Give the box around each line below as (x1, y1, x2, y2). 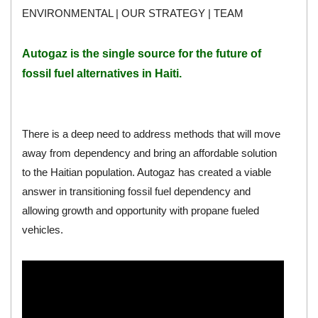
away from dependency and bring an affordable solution (22, 147, 278, 160)
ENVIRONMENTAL (22, 7, 114, 20)
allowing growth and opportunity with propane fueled (22, 204, 260, 217)
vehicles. (22, 224, 64, 236)
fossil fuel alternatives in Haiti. (22, 67, 182, 80)
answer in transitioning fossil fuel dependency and (22, 185, 251, 198)
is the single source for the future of (67, 48, 262, 60)
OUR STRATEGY (121, 7, 206, 20)
